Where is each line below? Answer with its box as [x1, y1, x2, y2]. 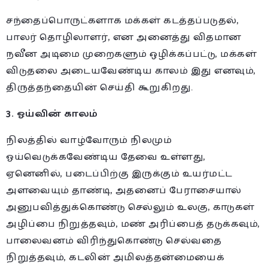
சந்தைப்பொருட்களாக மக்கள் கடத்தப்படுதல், [6, 12, 239, 29]
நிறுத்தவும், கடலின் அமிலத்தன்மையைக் [6, 249, 224, 266]
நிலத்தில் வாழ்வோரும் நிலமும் [6, 132, 172, 148]
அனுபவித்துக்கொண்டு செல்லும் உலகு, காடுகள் [6, 199, 255, 215]
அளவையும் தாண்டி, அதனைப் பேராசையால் [6, 182, 242, 199]
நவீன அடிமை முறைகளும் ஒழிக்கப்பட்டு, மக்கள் [6, 45, 257, 62]
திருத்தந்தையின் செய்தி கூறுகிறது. [6, 79, 193, 96]
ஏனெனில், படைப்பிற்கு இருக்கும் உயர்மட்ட [6, 165, 233, 182]
